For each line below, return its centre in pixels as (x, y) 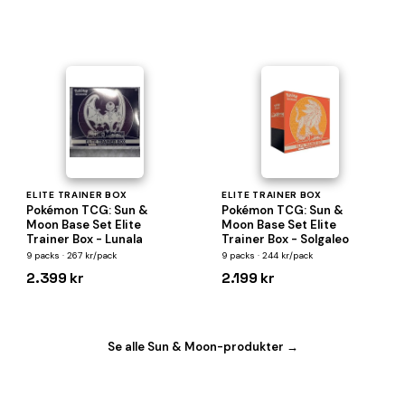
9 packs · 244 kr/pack (267, 255)
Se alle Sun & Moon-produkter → (202, 347)
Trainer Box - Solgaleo (285, 239)
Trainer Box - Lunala (85, 239)
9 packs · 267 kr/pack (72, 255)
